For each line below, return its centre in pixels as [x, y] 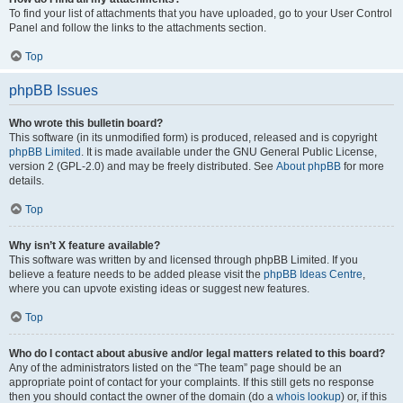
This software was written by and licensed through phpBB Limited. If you [184, 260]
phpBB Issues [54, 90]
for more [363, 166]
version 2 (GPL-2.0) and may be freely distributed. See [143, 166]
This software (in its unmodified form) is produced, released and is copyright [193, 138]
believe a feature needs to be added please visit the [136, 274]
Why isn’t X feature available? [85, 246]
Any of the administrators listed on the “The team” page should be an [175, 368]
